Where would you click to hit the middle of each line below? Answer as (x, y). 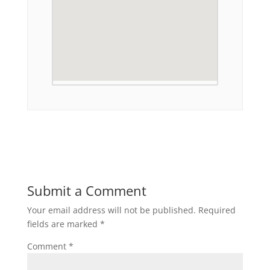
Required (217, 210)
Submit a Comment (86, 190)
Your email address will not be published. (111, 210)
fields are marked (63, 224)
